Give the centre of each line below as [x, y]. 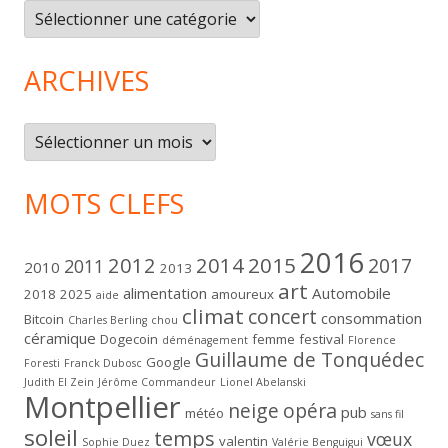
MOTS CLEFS [104, 204]
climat [213, 316]
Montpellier [102, 407]
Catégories [64, 13]
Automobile [351, 293]
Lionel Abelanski [263, 382]
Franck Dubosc [103, 363]
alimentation [165, 293]
